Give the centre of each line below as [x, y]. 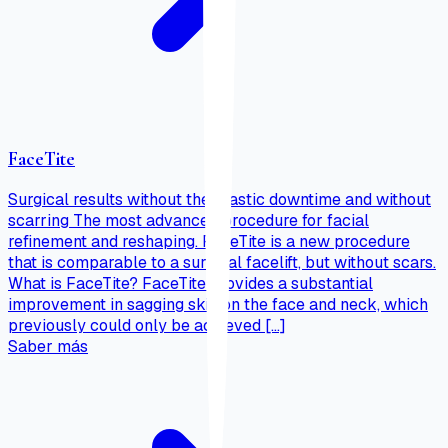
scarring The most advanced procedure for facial [188, 220]
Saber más [48, 346]
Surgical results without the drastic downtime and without [219, 199]
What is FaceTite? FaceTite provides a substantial [190, 283]
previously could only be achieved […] [147, 325]
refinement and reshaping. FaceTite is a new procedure [209, 241]
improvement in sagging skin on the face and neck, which [218, 304]
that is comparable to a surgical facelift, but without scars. [222, 262]
